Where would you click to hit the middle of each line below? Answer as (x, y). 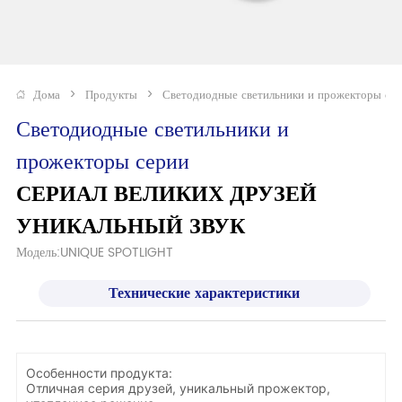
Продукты (112, 95)
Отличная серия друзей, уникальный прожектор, (179, 389)
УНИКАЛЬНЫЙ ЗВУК (131, 227)
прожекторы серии (103, 162)
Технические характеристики (205, 293)
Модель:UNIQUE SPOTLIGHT (95, 252)
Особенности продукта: (100, 373)
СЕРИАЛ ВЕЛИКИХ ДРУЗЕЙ (167, 194)
